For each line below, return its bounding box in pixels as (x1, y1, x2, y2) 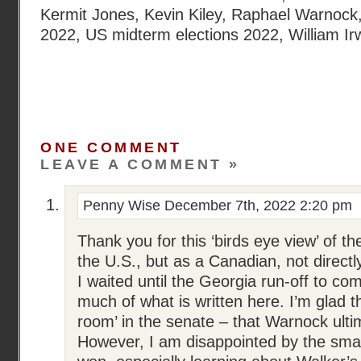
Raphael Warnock (231, 6, 358, 23)
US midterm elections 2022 (85, 26, 279, 44)
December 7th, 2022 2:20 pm (164, 197, 352, 214)
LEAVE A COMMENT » (40, 156, 240, 172)
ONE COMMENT (40, 139, 182, 156)
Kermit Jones (40, 6, 135, 23)
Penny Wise (83, 197, 164, 214)
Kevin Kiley (144, 6, 222, 23)
